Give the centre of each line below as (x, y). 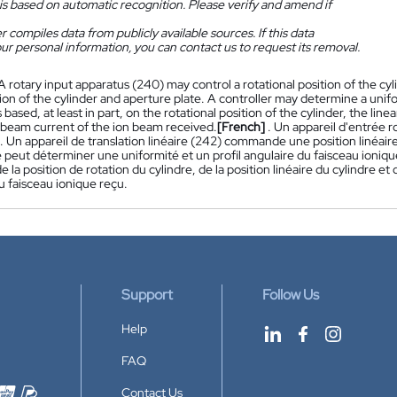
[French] (241, 127)
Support (147, 295)
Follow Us (291, 295)
